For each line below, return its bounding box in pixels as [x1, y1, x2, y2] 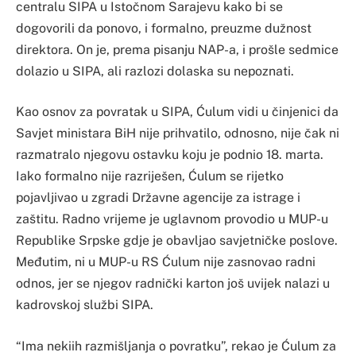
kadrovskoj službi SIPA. [16, 297, 153, 313]
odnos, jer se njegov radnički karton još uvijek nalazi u [16, 276, 330, 292]
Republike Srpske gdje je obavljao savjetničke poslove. [16, 233, 338, 249]
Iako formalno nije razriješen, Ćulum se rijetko [16, 168, 284, 184]
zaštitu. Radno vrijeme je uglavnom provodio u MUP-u [16, 211, 328, 227]
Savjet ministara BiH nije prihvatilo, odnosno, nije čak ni [16, 126, 339, 141]
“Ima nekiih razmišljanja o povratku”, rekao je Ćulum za [16, 338, 336, 354]
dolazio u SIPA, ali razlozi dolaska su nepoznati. [16, 63, 294, 79]
